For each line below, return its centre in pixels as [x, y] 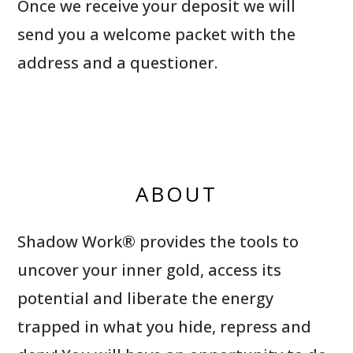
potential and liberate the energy [146, 298]
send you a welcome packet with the [157, 34]
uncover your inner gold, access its [150, 269]
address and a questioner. [118, 62]
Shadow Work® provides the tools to [158, 241]
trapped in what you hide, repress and [165, 326]
